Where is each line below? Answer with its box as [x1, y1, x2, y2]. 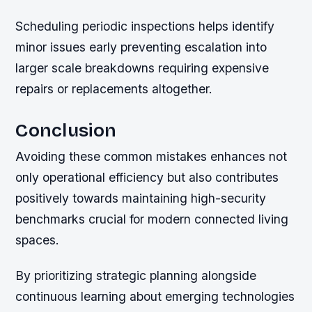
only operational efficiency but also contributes [15, 170, 279, 185]
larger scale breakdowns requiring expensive [15, 61, 270, 76]
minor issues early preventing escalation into [15, 40, 267, 55]
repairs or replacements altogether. [15, 81, 213, 97]
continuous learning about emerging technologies [15, 289, 295, 304]
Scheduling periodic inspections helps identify [15, 19, 275, 34]
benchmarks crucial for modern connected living [15, 212, 289, 227]
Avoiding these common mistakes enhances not [15, 149, 288, 164]
